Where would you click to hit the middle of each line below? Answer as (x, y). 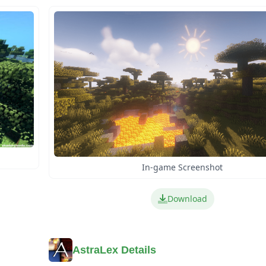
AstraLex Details (114, 250)
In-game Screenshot (182, 167)
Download (187, 199)
